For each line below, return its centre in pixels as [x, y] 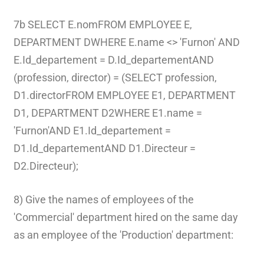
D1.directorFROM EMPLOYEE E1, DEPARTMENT [124, 95]
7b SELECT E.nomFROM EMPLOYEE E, [103, 24]
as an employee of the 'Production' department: [123, 235]
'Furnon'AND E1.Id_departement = [92, 130]
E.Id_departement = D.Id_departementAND [113, 60]
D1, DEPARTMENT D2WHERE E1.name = [108, 113]
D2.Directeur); [46, 166]
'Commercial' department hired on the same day [126, 217]
